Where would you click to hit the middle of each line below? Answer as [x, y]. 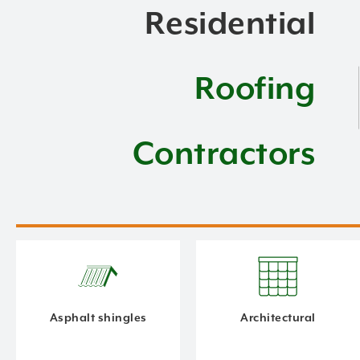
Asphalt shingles [98, 319]
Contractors [223, 155]
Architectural [278, 319]
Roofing [254, 90]
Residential [229, 25]
